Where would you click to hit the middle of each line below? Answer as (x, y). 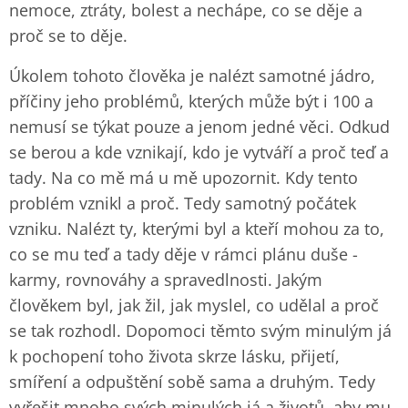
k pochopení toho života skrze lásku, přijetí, (174, 356)
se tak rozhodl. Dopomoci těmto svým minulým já (200, 331)
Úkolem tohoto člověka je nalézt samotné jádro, (192, 76)
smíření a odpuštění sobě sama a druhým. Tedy (192, 382)
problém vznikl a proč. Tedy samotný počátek (183, 203)
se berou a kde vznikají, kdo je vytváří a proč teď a (199, 152)
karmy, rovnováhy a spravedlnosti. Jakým (166, 280)
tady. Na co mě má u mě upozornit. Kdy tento (184, 178)
